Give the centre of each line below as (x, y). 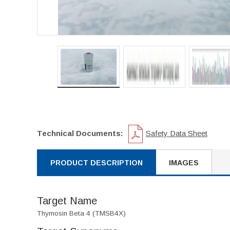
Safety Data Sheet (177, 133)
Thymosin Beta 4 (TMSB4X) (81, 213)
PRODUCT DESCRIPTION (97, 163)
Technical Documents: (80, 133)
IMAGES (184, 163)
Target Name (67, 201)
